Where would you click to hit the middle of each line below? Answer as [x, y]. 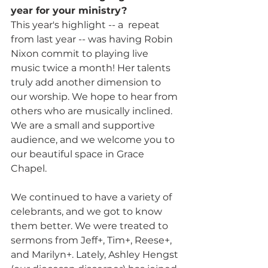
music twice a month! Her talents [92, 68]
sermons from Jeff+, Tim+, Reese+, [92, 240]
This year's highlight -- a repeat [86, 25]
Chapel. [30, 168]
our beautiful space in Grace [79, 154]
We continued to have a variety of [92, 197]
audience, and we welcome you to [94, 139]
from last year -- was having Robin [93, 39]
